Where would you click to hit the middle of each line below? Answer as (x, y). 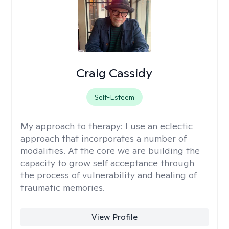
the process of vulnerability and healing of (109, 175)
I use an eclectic (159, 126)
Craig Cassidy (114, 73)
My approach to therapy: (73, 126)
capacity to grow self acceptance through (107, 163)
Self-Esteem (114, 97)
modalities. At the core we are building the (110, 151)
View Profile (114, 217)
